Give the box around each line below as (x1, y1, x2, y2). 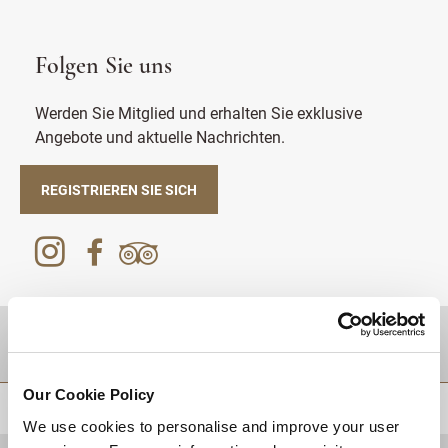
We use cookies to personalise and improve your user (23, 417, 400, 435)
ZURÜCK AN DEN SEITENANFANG (259, 401, 414, 414)
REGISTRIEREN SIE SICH (41, 180, 197, 199)
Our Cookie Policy (23, 386, 155, 403)
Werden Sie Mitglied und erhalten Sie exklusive (35, 102, 362, 123)
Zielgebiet (25, 332, 120, 356)
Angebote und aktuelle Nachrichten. (35, 126, 285, 147)
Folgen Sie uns (35, 55, 172, 79)
